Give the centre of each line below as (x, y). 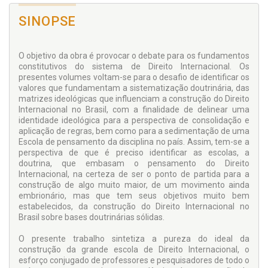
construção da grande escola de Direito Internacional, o (134, 249)
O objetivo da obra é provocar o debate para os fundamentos (134, 56)
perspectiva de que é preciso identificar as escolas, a (134, 153)
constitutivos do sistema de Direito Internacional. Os (134, 66)
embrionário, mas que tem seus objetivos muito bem (134, 196)
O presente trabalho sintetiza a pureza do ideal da (134, 239)
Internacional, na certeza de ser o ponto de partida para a (134, 174)
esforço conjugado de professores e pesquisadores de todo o (134, 260)
